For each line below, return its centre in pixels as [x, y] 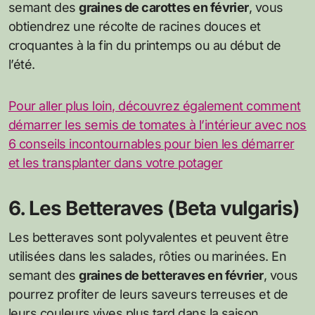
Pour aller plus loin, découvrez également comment [155, 105]
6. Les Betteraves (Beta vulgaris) [154, 208]
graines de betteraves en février [171, 275]
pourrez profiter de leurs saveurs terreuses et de [148, 294]
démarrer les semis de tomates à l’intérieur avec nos [157, 124]
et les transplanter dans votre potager [116, 162]
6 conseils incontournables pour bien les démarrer [152, 143]
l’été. [22, 64]
